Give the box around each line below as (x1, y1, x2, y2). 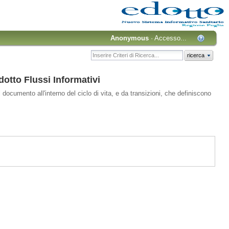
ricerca (187, 52, 204, 59)
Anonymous (110, 34, 149, 42)
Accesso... (154, 34, 187, 42)
